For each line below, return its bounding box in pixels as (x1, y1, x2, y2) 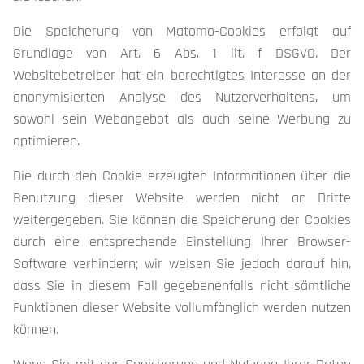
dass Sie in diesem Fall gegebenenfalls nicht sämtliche (13, 276, 351, 295)
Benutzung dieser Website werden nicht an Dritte (13, 188, 351, 207)
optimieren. (13, 132, 80, 150)
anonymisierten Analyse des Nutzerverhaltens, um (13, 88, 351, 106)
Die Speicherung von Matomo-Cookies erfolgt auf (13, 22, 351, 41)
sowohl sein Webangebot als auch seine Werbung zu (13, 110, 351, 128)
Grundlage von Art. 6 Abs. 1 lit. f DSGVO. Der (13, 44, 351, 63)
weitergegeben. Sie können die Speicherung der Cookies (13, 210, 351, 229)
